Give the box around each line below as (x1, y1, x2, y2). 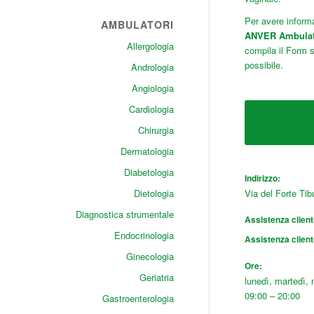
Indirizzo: (244, 172, 280, 185)
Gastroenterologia (102, 292, 174, 305)
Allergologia (126, 39, 174, 53)
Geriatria (139, 271, 174, 284)
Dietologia (133, 186, 174, 200)
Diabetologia (123, 165, 174, 179)
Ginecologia (125, 250, 174, 263)
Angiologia (131, 81, 174, 95)
